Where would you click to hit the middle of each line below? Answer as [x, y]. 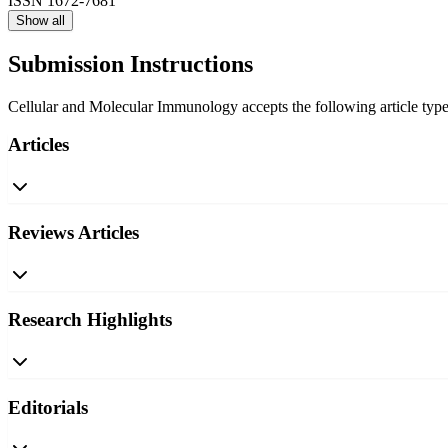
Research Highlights [90, 320]
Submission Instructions [130, 63]
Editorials [48, 407]
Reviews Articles [73, 232]
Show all [40, 20]
